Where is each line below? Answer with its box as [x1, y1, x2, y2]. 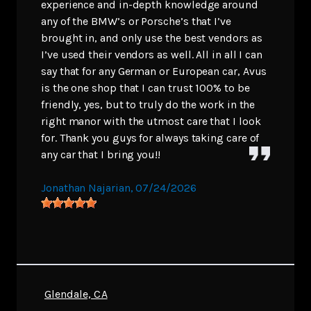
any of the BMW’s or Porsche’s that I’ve [41, 15, 231, 28]
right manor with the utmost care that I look [41, 115, 261, 128]
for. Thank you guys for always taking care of [41, 131, 260, 145]
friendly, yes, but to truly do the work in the [41, 98, 255, 112]
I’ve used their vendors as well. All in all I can [41, 48, 263, 62]
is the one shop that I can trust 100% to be [41, 81, 250, 95]
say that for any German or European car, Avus [41, 65, 267, 78]
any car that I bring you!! [41, 148, 160, 162]
